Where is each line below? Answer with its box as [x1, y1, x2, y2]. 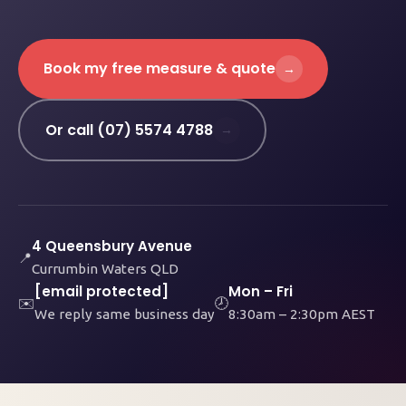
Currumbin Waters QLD [32, 261, 179, 276]
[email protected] [34, 282, 169, 301]
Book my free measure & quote [43, 58, 275, 79]
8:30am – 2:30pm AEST [228, 306, 375, 322]
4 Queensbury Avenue [32, 237, 192, 256]
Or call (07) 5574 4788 [44, 119, 213, 140]
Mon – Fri [228, 282, 293, 301]
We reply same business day [34, 306, 215, 322]
